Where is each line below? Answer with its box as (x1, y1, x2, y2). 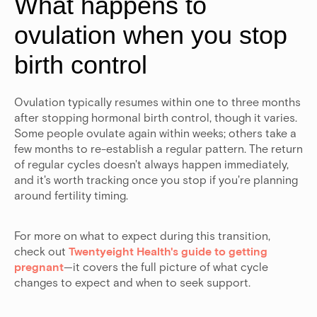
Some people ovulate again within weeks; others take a (14, 126, 296, 140)
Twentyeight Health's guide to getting (66, 244, 267, 258)
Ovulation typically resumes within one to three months (14, 95, 301, 109)
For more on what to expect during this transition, (14, 229, 270, 243)
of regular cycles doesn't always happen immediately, (14, 157, 289, 171)
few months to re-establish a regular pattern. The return (14, 142, 303, 156)
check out (14, 244, 66, 258)
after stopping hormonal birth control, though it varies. (14, 110, 297, 125)
